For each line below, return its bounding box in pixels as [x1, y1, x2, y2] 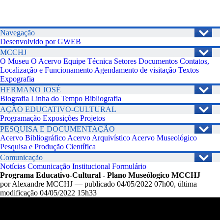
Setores [114, 57, 137, 65]
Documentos [138, 57, 178, 65]
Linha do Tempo [31, 94, 82, 103]
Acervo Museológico [132, 134, 197, 142]
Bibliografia [84, 94, 121, 103]
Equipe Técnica [63, 57, 112, 65]
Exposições [43, 114, 78, 122]
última [178, 180, 197, 188]
